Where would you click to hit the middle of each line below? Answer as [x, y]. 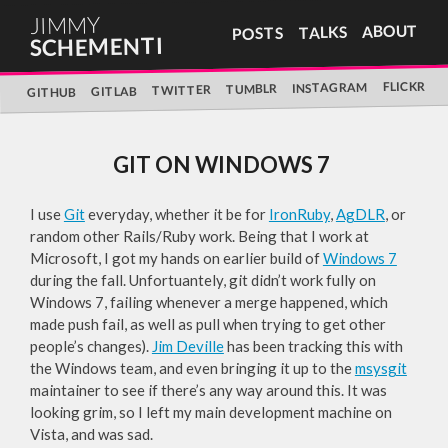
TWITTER [181, 89]
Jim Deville [187, 346]
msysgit [380, 368]
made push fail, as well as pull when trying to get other [207, 324]
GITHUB [51, 92]
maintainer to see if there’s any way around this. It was [208, 390]
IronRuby [299, 214]
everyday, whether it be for [176, 214]
